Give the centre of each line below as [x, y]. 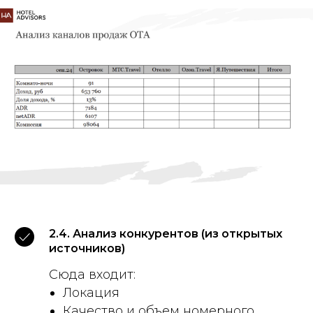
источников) [87, 249]
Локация [91, 293]
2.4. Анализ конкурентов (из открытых [166, 234]
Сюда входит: [92, 275]
